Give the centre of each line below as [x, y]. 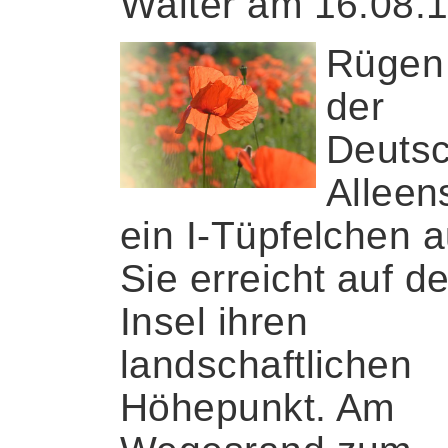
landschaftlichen [266, 364]
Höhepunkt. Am [257, 407]
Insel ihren [214, 321]
